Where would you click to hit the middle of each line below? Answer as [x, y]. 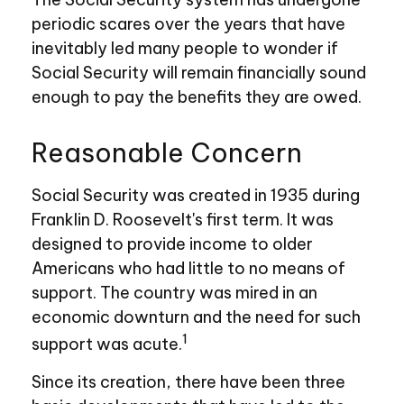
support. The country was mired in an [174, 293]
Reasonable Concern [167, 153]
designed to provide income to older [172, 244]
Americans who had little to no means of [188, 268]
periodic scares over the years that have [188, 24]
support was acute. [107, 344]
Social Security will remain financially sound [199, 73]
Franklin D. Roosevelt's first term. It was [183, 220]
